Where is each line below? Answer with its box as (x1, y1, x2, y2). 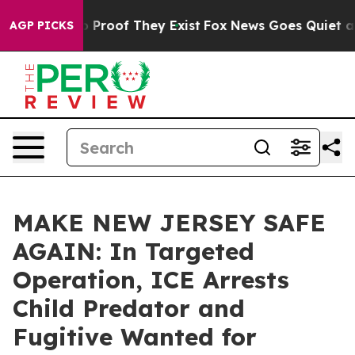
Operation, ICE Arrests (13, 265, 289, 295)
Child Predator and (13, 293, 245, 323)
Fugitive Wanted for (13, 322, 257, 352)
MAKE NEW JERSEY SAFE (13, 208, 326, 238)
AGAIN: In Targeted (13, 236, 254, 266)
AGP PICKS (10, 18, 74, 32)
